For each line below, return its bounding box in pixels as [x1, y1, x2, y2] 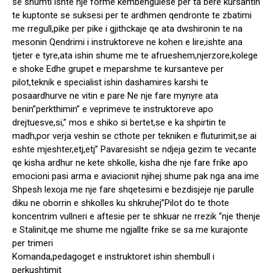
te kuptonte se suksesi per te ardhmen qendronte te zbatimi [12, 10, 252, 21]
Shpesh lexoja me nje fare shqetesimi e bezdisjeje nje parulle [12, 184, 254, 196]
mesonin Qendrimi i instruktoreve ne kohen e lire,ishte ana [12, 37, 243, 48]
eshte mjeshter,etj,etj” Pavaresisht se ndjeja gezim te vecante [12, 144, 257, 155]
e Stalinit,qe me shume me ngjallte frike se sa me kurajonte [12, 224, 248, 236]
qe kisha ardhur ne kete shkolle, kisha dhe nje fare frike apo [12, 157, 248, 169]
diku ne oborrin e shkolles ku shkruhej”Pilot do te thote [12, 197, 229, 209]
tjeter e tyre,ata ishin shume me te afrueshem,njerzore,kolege [12, 50, 258, 62]
